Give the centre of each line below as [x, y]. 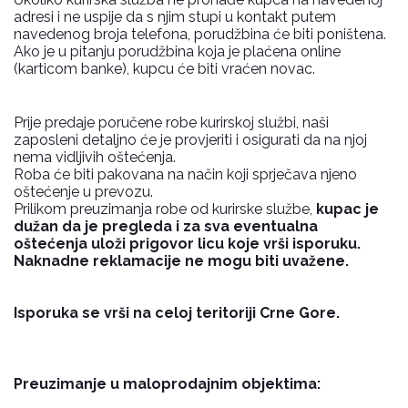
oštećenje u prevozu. [83, 192]
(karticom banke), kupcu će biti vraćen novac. [164, 69]
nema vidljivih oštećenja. [95, 157]
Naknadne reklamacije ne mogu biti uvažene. [181, 261]
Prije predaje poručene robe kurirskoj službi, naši [171, 122]
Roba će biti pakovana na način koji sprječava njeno [185, 174]
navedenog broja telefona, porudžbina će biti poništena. [200, 34]
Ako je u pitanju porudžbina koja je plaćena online [177, 51]
